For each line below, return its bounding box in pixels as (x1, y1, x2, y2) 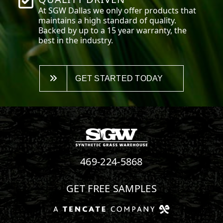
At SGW (38, 4, 69, 16)
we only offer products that (91, 4, 197, 16)
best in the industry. (38, 34, 113, 46)
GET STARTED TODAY (75, 74, 163, 83)
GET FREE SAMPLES (66, 181, 157, 195)
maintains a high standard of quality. (38, 14, 177, 26)
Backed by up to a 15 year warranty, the (38, 24, 187, 36)
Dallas (68, 4, 92, 16)
